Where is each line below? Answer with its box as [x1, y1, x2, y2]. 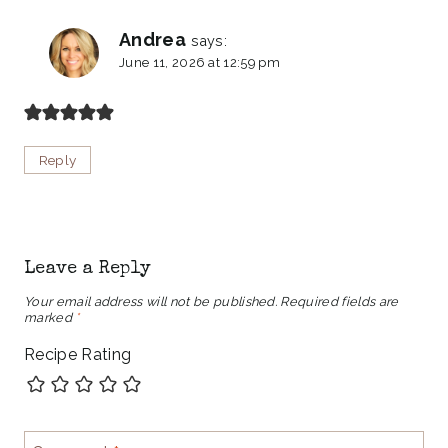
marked [24, 310, 76, 326]
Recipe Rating [24, 345, 132, 365]
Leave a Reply [24, 259, 152, 278]
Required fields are [280, 294, 399, 310]
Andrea [119, 29, 186, 51]
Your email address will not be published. [24, 294, 278, 310]
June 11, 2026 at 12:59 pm [119, 55, 280, 71]
